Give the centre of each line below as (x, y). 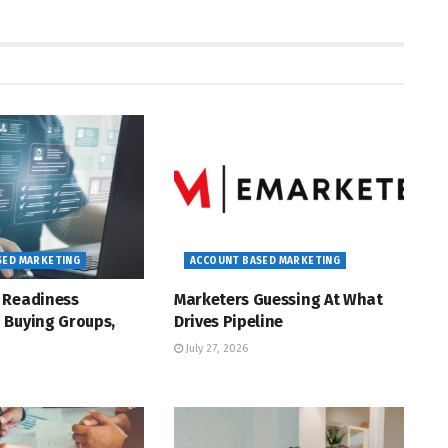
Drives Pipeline (228, 322)
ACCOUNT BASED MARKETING (265, 261)
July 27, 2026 (215, 349)
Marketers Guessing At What (278, 300)
